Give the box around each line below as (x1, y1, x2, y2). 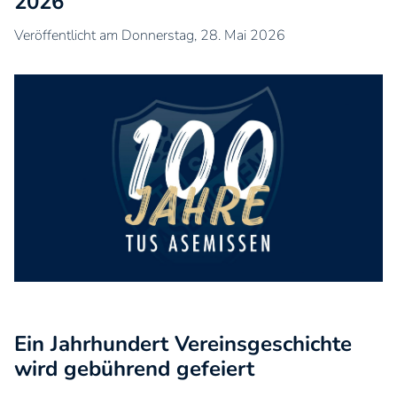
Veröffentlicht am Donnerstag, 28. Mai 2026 (14, 26, 285, 45)
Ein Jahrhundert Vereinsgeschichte (14, 330, 352, 359)
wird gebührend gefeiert (14, 354, 254, 384)
